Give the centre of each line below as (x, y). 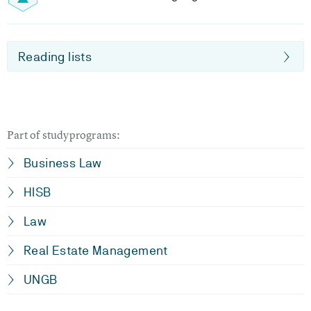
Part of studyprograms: (64, 135)
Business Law (63, 163)
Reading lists (55, 57)
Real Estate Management (96, 250)
